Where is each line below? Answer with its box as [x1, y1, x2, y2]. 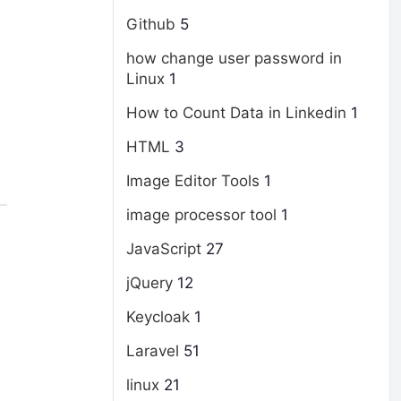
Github [126, 15, 175, 33]
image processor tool [126, 206, 277, 224]
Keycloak [126, 308, 190, 326]
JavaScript [126, 240, 201, 258]
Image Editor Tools [126, 172, 260, 190]
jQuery [126, 274, 173, 292]
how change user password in [126, 49, 342, 67]
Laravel [126, 342, 179, 360]
